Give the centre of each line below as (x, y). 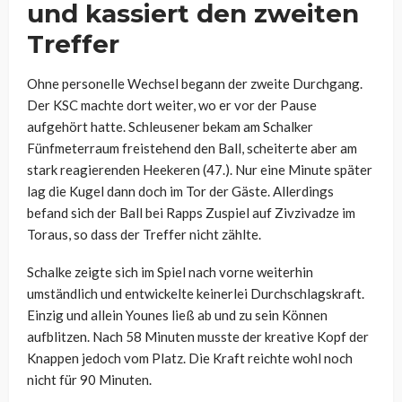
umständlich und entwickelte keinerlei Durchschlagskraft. (196, 294)
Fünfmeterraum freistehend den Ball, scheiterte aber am (192, 149)
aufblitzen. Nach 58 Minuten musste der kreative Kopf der (198, 337)
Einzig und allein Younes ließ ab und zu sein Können (177, 315)
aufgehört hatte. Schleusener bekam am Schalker (170, 127)
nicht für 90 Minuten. (89, 380)
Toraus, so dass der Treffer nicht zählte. (144, 235)
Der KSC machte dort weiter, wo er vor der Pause (172, 105)
